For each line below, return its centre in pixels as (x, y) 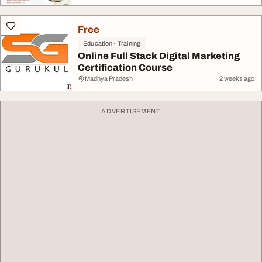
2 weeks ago (237, 78)
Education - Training (112, 43)
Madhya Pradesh (109, 78)
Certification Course (125, 68)
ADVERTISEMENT (131, 111)
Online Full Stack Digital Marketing (159, 56)
